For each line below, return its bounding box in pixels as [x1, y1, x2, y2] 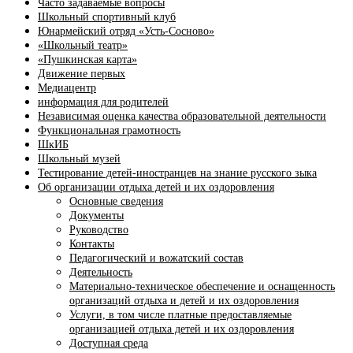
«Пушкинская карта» [38, 54, 137, 65]
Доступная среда [69, 337, 148, 349]
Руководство [69, 224, 128, 236]
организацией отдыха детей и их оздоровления [69, 323, 294, 335]
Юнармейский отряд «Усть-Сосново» [38, 25, 214, 37]
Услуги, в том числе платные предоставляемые [69, 309, 292, 321]
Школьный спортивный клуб [38, 11, 176, 23]
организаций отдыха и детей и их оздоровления [69, 295, 299, 307]
